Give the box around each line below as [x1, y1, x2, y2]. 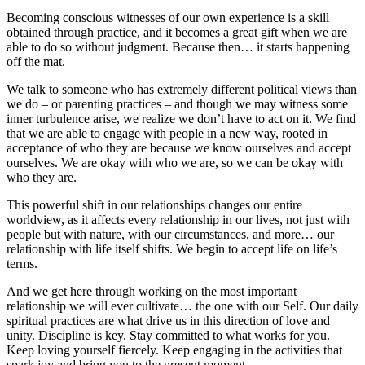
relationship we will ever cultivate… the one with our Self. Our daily [7, 299, 358, 314]
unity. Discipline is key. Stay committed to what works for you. [7, 328, 330, 343]
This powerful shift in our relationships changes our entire [7, 198, 302, 213]
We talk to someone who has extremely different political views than [7, 82, 357, 97]
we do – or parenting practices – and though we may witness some [7, 97, 348, 112]
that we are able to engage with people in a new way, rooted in [7, 126, 328, 141]
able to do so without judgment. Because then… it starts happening [7, 40, 350, 55]
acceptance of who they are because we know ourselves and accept [7, 141, 351, 156]
